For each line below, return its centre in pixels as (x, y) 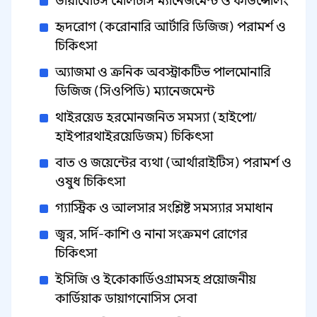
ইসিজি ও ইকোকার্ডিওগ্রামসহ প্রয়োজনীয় (156, 279)
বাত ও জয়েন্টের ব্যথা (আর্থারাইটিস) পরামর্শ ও (173, 163)
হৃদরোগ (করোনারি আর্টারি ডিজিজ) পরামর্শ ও (171, 27)
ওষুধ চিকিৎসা (90, 182)
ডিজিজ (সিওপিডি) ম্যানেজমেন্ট (135, 91)
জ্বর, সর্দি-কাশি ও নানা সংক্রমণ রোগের (151, 234)
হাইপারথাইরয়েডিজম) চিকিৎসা (134, 137)
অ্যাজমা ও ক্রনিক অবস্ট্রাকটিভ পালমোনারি (163, 72)
